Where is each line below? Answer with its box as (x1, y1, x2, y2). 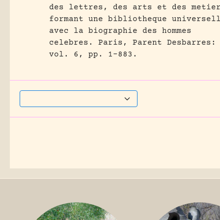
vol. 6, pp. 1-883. (49, 50, 137, 59)
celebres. (49, 38, 93, 47)
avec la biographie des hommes (49, 27, 192, 35)
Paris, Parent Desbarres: (98, 38, 216, 47)
